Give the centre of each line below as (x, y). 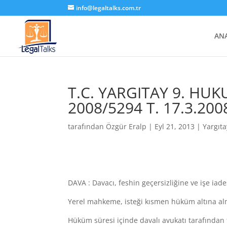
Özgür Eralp (126, 126)
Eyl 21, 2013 (175, 126)
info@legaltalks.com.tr (109, 8)
